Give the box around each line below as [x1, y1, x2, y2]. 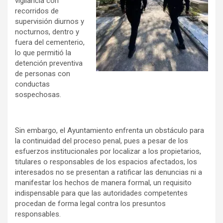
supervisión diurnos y [15, 17, 84, 26]
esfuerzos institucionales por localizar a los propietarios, [15, 147, 201, 156]
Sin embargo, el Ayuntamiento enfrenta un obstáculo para [15, 126, 204, 135]
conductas [15, 80, 50, 89]
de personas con [15, 69, 70, 79]
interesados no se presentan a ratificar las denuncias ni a [15, 168, 202, 177]
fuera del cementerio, [15, 38, 85, 47]
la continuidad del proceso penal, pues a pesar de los [15, 136, 188, 146]
